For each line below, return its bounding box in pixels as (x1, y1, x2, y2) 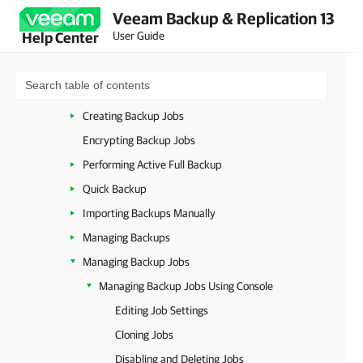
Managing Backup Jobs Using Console (99, 280, 273, 293)
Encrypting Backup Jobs (83, 134, 195, 147)
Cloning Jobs (115, 328, 173, 341)
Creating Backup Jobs (83, 109, 184, 122)
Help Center (21, 29, 99, 46)
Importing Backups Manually (83, 207, 216, 220)
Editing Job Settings (115, 304, 208, 317)
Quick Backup (83, 182, 147, 195)
